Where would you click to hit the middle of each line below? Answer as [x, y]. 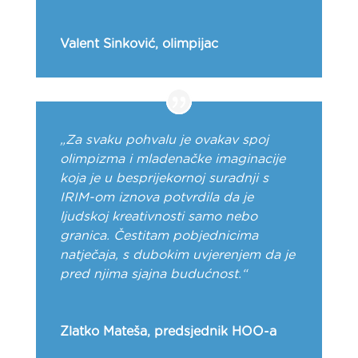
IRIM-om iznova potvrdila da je [156, 198]
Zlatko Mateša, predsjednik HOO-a [168, 332]
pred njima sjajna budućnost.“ [153, 274]
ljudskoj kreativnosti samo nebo [158, 217]
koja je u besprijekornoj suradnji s [164, 179]
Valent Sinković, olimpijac [139, 44]
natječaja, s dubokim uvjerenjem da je [177, 255]
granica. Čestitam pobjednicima [159, 236]
